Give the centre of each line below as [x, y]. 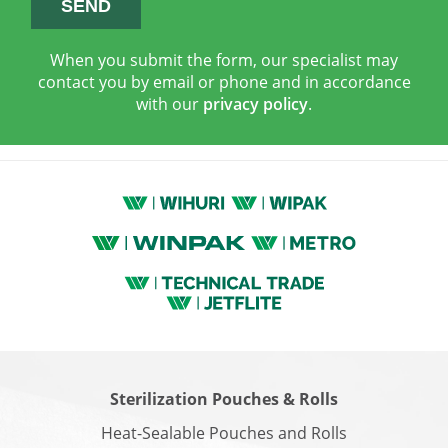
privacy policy [255, 104]
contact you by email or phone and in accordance [224, 82]
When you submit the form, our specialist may [224, 60]
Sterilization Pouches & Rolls [224, 399]
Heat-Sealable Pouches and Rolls [224, 433]
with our [169, 104]
